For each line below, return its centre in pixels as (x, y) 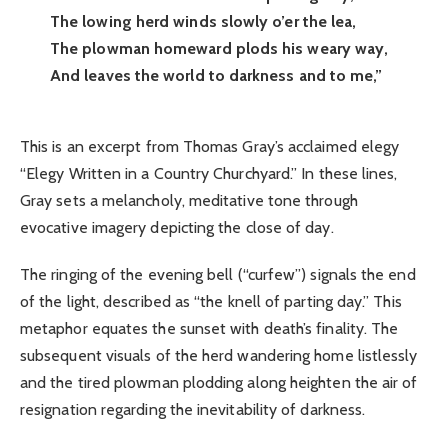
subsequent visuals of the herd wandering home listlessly (219, 355)
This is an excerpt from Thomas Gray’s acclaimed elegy (210, 147)
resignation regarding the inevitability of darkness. (193, 409)
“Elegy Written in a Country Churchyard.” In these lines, (209, 174)
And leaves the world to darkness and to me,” (216, 76)
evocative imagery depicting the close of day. (177, 228)
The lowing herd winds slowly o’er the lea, (203, 22)
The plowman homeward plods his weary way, (219, 49)
